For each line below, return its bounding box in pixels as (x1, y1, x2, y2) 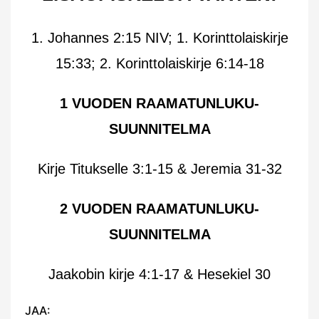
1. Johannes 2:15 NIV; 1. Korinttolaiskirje (31, 29, 288, 46)
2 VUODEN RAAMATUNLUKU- (60, 200, 259, 216)
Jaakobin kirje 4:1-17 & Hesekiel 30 (48, 266, 271, 282)
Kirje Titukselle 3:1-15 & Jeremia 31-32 (37, 160, 282, 177)
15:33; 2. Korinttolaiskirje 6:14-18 (55, 55, 264, 71)
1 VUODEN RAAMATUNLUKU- (60, 95, 259, 111)
